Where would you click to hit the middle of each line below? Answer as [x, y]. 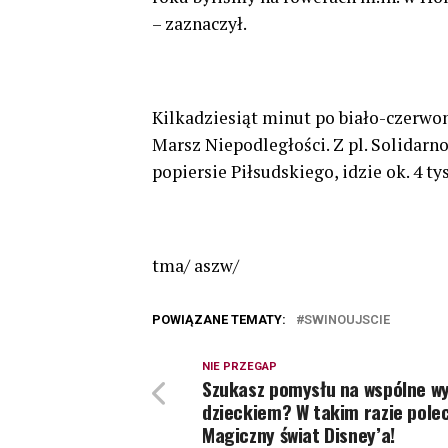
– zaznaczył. [199, 23]
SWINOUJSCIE [347, 319]
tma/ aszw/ [195, 265]
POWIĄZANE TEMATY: [219, 319]
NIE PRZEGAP [239, 366]
